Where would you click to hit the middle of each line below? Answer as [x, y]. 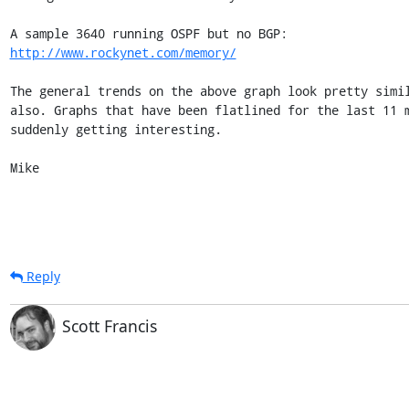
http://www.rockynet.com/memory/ [123, 52]
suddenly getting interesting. [115, 129]
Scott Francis [109, 325]
